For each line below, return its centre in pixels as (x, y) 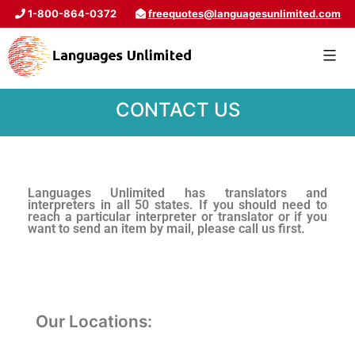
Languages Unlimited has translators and (177, 194)
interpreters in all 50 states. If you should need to (177, 206)
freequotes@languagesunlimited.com (244, 13)
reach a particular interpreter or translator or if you (177, 218)
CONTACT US (177, 110)
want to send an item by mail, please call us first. (166, 229)
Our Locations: (94, 322)
